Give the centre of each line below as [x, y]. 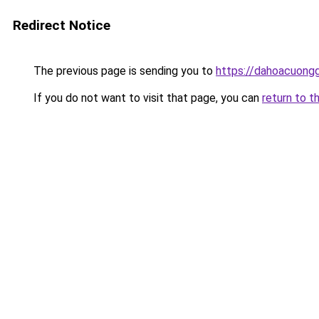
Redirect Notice [62, 25]
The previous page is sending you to [123, 71]
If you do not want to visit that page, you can [146, 98]
